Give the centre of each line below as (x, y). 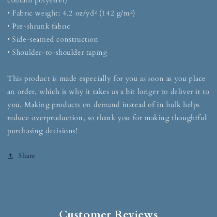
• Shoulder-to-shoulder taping (57, 53)
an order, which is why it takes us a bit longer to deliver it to (108, 92)
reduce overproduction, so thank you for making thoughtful (107, 118)
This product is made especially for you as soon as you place (107, 79)
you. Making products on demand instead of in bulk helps (104, 105)
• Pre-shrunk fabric (39, 26)
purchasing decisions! (43, 131)
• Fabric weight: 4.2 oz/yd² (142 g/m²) (71, 13)
